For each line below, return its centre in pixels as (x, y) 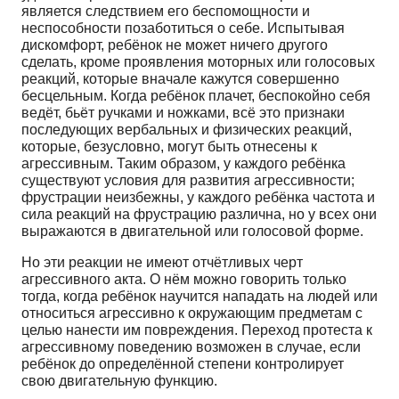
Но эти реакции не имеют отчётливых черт (162, 262)
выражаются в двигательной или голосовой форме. (192, 231)
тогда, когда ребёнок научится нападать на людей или (199, 296)
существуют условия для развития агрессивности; (188, 180)
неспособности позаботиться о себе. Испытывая (183, 28)
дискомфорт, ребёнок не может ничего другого (175, 45)
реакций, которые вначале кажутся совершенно (180, 78)
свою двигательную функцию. (119, 380)
